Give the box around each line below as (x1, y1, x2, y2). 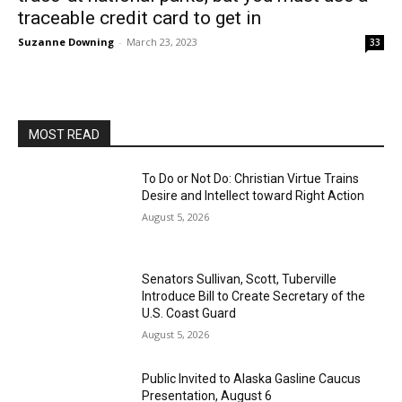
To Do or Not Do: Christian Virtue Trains (142, 171, 360, 186)
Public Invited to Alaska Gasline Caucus (142, 371, 362, 387)
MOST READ (29, 127, 100, 142)
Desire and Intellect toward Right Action (142, 188, 365, 203)
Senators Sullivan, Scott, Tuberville (142, 271, 337, 286)
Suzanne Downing (18, 35, 114, 48)
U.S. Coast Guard (142, 305, 237, 320)
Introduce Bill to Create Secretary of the (142, 288, 366, 303)
